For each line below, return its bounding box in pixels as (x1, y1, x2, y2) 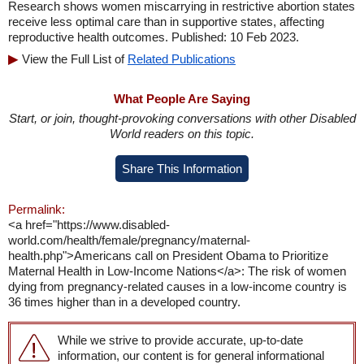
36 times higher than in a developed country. (8, 295, 240, 309)
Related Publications (128, 52, 236, 66)
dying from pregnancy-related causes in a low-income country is (8, 279, 347, 293)
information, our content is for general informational (58, 349, 324, 362)
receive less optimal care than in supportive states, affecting (8, 15, 324, 28)
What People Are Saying (114, 92, 250, 106)
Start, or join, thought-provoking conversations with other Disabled (8, 111, 356, 125)
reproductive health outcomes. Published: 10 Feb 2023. (8, 30, 299, 44)
